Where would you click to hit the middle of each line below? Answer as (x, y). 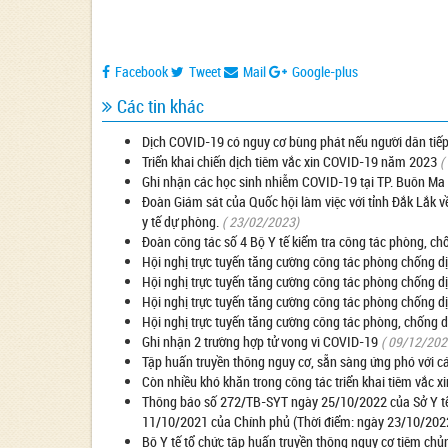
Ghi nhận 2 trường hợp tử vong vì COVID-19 (260, 342)
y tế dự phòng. (180, 222)
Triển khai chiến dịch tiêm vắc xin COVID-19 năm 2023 (289, 162)
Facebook (141, 72)
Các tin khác (160, 106)
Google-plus (325, 72)
